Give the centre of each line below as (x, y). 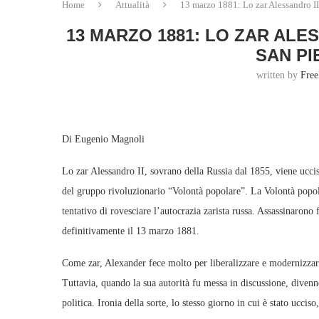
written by (279, 75)
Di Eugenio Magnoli (103, 139)
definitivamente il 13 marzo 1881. (131, 231)
